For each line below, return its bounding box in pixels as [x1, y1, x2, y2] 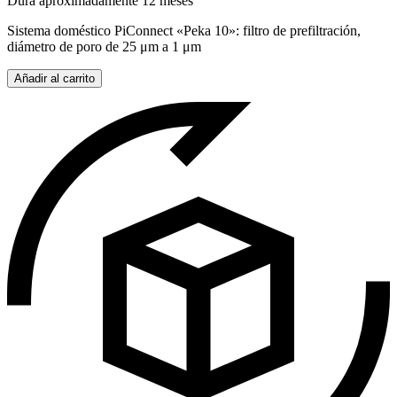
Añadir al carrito [14, 72, 95, 86]
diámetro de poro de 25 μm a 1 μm [7, 39, 201, 55]
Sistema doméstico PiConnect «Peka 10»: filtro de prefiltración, [7, 23, 361, 39]
